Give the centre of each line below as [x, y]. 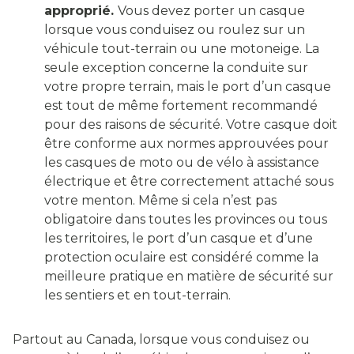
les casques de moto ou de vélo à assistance [182, 163]
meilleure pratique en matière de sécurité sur [189, 277]
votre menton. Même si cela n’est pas [160, 201]
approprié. [81, 11]
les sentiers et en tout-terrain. [137, 296]
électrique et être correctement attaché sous [189, 182]
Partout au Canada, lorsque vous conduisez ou [161, 340]
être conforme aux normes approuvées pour [186, 144]
